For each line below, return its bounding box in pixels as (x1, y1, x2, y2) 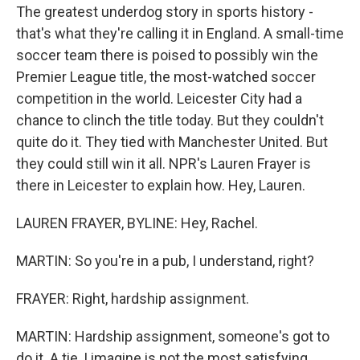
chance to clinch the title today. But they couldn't (16, 112, 324, 129)
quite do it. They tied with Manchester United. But (16, 133, 328, 150)
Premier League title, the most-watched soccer (16, 68, 316, 85)
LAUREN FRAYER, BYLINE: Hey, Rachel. (16, 215, 258, 231)
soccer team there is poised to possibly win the (16, 47, 318, 63)
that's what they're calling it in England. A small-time (16, 25, 344, 42)
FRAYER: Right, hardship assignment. (16, 290, 249, 307)
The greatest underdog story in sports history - (16, 3, 313, 20)
